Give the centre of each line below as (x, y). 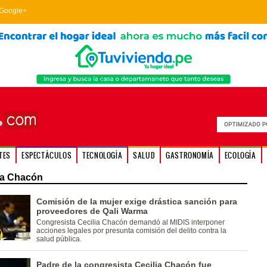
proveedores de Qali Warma (92, 211)
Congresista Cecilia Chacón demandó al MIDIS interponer (130, 222)
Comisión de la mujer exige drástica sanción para (136, 201)
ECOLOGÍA (240, 155)
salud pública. (59, 239)
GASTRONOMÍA (190, 155)
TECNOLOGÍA (103, 155)
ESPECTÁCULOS (46, 155)
